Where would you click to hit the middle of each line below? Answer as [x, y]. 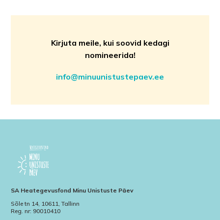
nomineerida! [110, 55]
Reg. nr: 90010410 [36, 211]
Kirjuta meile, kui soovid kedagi [110, 43]
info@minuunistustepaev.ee [110, 77]
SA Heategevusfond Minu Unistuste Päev [72, 191]
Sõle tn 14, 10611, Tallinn [45, 204]
